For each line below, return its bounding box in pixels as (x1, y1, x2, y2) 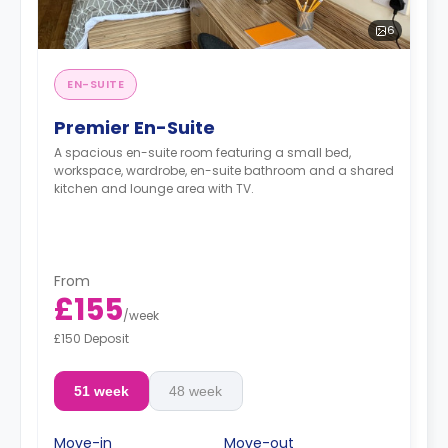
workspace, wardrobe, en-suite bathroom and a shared (54, 162, 394, 179)
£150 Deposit (54, 329, 129, 347)
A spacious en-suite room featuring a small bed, (54, 144, 351, 161)
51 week (73, 382, 129, 399)
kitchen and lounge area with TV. (54, 180, 254, 197)
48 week (169, 382, 223, 399)
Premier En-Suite (54, 115, 215, 140)
